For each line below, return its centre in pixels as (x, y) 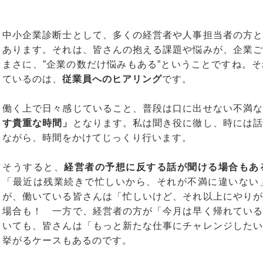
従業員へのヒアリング (112, 79)
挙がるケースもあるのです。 (67, 240)
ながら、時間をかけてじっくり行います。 (97, 138)
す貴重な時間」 (38, 123)
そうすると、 (33, 167)
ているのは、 (32, 79)
